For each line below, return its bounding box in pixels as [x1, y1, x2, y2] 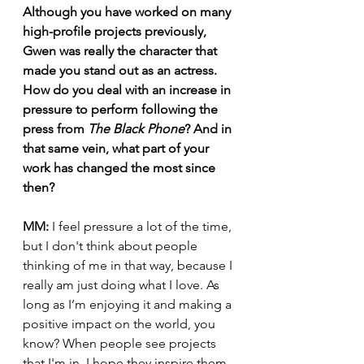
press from [23, 121, 88, 136]
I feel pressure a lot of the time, [49, 219, 235, 234]
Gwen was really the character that [23, 43, 220, 58]
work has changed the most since [23, 160, 219, 175]
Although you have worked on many [23, 4, 234, 19]
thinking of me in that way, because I [23, 258, 236, 273]
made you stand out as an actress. [23, 63, 220, 78]
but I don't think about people [23, 238, 201, 253]
